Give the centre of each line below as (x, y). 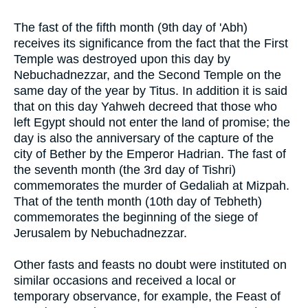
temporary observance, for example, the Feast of (147, 296)
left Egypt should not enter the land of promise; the (152, 122)
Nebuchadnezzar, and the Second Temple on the (147, 75)
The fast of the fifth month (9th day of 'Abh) (131, 27)
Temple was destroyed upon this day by (122, 59)
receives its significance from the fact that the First (151, 43)
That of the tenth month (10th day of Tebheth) (138, 201)
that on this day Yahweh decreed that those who (145, 106)
